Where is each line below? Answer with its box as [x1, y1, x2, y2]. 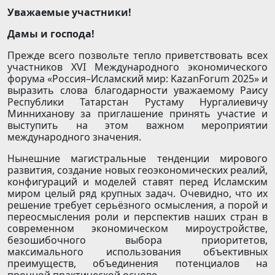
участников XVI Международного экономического [7, 60, 268, 74]
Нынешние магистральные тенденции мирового [7, 152, 268, 166]
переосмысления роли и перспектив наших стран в [7, 210, 268, 224]
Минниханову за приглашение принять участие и [7, 107, 268, 121]
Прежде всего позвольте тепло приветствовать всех [7, 48, 268, 63]
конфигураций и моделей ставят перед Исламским [7, 175, 268, 189]
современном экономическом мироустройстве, [7, 222, 268, 236]
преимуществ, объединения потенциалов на [7, 257, 268, 271]
